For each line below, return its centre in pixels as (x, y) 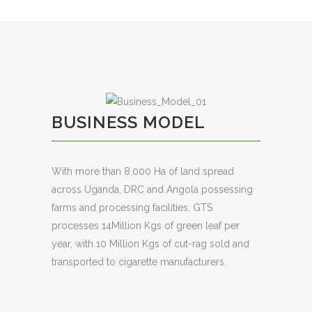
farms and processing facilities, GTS (132, 207)
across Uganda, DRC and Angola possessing (152, 189)
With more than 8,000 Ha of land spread (143, 171)
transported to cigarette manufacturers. (139, 262)
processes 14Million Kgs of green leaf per (146, 225)
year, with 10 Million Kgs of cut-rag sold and (150, 243)
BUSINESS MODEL (128, 122)
